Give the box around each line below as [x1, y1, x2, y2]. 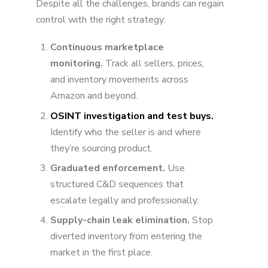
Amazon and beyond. [50, 89, 138, 103]
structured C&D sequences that [50, 178, 184, 191]
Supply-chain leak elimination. [50, 214, 190, 227]
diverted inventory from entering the [50, 230, 202, 243]
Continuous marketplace [50, 41, 164, 54]
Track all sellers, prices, [103, 57, 204, 71]
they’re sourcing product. [50, 141, 153, 155]
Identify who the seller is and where [50, 125, 201, 139]
